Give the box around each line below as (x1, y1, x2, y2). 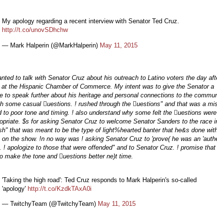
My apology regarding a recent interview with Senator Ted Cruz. (2, 17, 179, 25)
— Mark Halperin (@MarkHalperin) (2, 41, 100, 49)
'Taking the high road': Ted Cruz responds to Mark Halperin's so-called (2, 176, 197, 184)
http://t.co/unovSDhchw (2, 26, 68, 34)
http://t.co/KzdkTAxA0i (28, 185, 92, 192)
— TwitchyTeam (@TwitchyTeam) (2, 200, 98, 208)
